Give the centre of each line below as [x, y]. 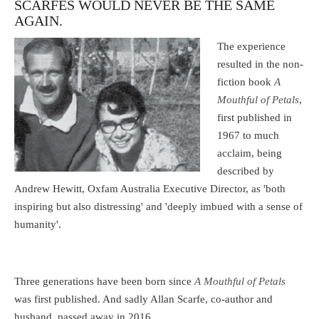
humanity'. [38, 224]
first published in [255, 117]
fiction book [246, 82]
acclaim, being [250, 153]
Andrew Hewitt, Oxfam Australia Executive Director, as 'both [150, 188]
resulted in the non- [261, 64]
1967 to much [249, 135]
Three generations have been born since [104, 281]
